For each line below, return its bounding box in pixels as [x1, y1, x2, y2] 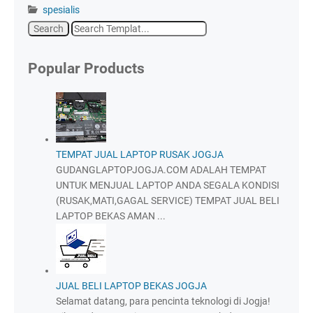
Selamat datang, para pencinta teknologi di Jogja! [56, 296, 270, 307]
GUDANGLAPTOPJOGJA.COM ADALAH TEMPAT [56, 164, 266, 176]
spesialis [43, 4, 80, 15]
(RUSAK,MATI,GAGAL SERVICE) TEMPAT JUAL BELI [56, 195, 279, 207]
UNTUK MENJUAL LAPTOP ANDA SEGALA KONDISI [56, 180, 279, 191]
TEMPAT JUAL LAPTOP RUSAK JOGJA [56, 149, 224, 161]
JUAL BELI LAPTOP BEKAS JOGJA [56, 280, 207, 292]
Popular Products [28, 60, 145, 77]
